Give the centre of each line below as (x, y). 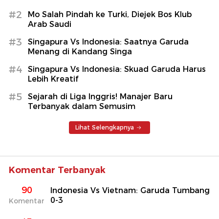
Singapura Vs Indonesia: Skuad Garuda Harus (117, 69)
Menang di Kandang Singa (80, 52)
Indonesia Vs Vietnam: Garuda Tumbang (130, 191)
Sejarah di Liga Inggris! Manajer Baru (100, 97)
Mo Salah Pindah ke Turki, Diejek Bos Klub (110, 15)
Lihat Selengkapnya (105, 128)
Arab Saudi (50, 24)
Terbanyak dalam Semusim (82, 107)
